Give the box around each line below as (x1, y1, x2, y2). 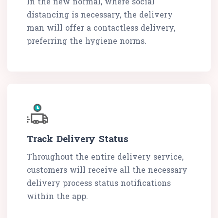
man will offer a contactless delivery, (27, 22, 175, 33)
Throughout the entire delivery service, (27, 151, 183, 162)
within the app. (27, 191, 88, 201)
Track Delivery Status (27, 132, 128, 145)
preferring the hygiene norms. (27, 36, 146, 46)
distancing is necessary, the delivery (27, 9, 173, 20)
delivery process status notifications (27, 178, 171, 188)
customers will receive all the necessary (27, 164, 187, 175)
